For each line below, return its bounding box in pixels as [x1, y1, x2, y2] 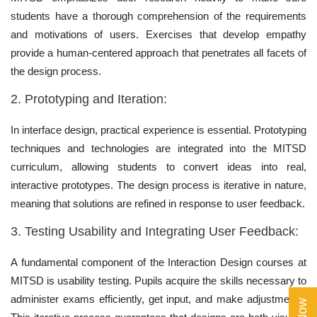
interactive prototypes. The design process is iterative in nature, [11, 179, 306, 192]
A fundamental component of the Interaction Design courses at [11, 256, 306, 269]
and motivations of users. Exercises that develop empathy [11, 28, 306, 41]
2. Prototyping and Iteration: [11, 92, 167, 107]
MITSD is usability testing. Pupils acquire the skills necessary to [11, 275, 306, 287]
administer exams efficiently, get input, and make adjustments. [11, 293, 306, 306]
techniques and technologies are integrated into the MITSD [11, 142, 306, 155]
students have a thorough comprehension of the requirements [11, 10, 306, 23]
